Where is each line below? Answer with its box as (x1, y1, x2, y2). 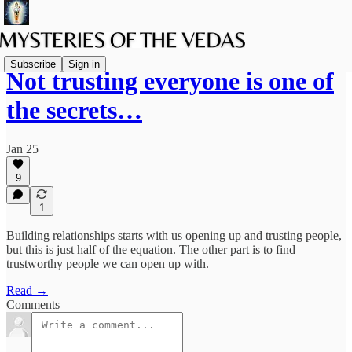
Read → (6, 284, 48, 297)
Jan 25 (6, 141, 38, 156)
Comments (6, 298, 60, 311)
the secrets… (6, 96, 142, 125)
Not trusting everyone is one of (6, 67, 334, 96)
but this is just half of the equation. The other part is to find (6, 243, 295, 256)
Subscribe (10, 57, 56, 70)
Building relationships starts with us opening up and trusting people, (6, 229, 342, 242)
